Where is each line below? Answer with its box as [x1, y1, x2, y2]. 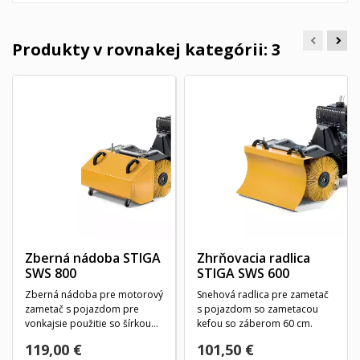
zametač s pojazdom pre [25, 302, 139, 317]
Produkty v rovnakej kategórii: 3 [12, 39, 280, 61]
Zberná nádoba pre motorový [25, 288, 163, 302]
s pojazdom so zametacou [197, 302, 318, 317]
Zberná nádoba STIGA [25, 249, 161, 268]
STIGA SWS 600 [197, 264, 289, 283]
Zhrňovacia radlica [197, 249, 310, 268]
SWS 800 [25, 264, 76, 283]
